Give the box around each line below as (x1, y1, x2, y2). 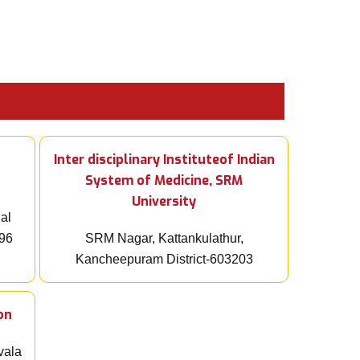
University (132, 193, 196, 211)
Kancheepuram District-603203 (75, 252, 253, 267)
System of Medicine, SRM (85, 172, 243, 190)
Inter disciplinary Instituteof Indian (53, 151, 275, 169)
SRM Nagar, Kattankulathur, (84, 231, 243, 246)
